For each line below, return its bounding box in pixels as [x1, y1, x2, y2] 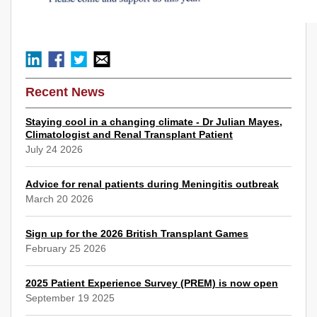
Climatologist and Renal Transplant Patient [25, 129, 233, 141]
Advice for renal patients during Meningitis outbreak [25, 178, 279, 190]
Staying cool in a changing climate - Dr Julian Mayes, [25, 116, 282, 128]
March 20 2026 [25, 193, 93, 205]
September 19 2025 [25, 292, 115, 304]
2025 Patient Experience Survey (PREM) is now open [25, 277, 278, 289]
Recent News [25, 85, 105, 100]
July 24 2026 [25, 144, 83, 156]
